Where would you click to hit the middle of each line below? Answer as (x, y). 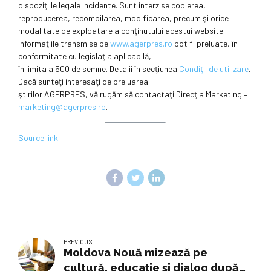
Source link (38, 138)
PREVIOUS (78, 241)
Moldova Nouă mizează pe (136, 252)
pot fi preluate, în (205, 44)
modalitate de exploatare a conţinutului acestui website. (122, 31)
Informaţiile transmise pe (64, 44)
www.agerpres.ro (141, 44)
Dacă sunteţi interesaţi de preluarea (83, 82)
